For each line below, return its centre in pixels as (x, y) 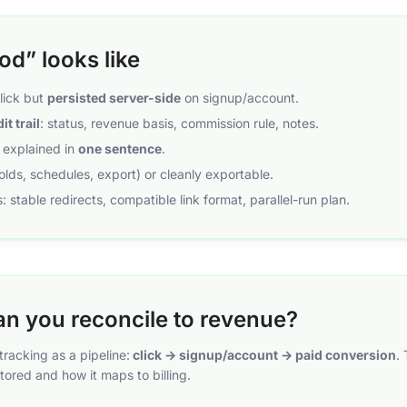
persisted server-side (114, 98)
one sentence (120, 149)
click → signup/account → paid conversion (263, 355)
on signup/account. (240, 98)
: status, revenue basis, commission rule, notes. (179, 123)
